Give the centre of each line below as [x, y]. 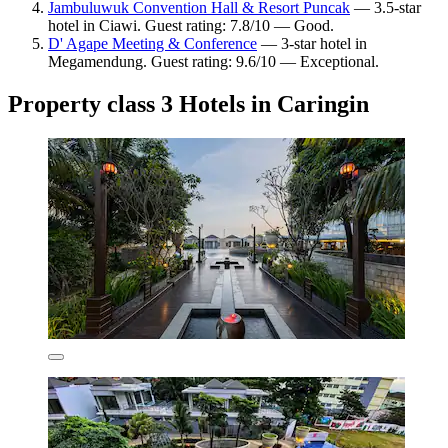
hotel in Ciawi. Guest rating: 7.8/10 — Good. [191, 26]
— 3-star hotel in [312, 44]
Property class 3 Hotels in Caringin [188, 104]
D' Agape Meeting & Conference [152, 44]
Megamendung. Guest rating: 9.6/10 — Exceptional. [213, 62]
